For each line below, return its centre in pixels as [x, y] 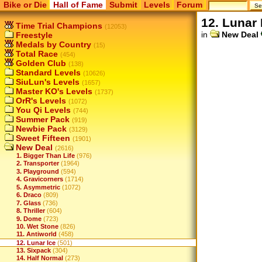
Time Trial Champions [58, 26]
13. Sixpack [34, 250]
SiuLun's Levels [46, 82]
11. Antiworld [37, 234]
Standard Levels [47, 73]
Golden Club [40, 63]
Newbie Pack [40, 129]
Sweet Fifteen [42, 138]
